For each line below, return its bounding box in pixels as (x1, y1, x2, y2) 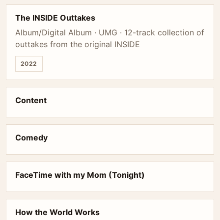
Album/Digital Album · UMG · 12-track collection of (15, 27, 204, 37)
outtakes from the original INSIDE (15, 39, 140, 49)
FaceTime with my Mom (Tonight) (15, 170, 145, 180)
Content (15, 95, 47, 105)
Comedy (15, 133, 48, 142)
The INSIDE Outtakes (15, 13, 95, 23)
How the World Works (15, 207, 100, 217)
